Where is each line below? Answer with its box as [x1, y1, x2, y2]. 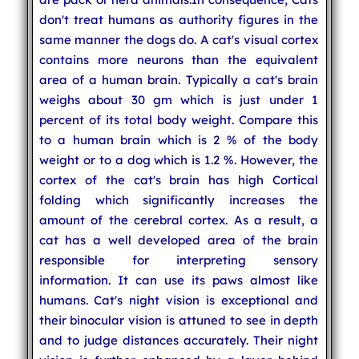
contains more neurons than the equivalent [38, 51, 319, 67]
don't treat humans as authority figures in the [38, 11, 319, 27]
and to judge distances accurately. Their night [38, 332, 319, 348]
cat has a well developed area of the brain [38, 232, 319, 248]
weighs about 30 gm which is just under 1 [38, 91, 319, 107]
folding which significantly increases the [38, 192, 319, 208]
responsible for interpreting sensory [38, 252, 319, 268]
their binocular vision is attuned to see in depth [38, 312, 319, 328]
